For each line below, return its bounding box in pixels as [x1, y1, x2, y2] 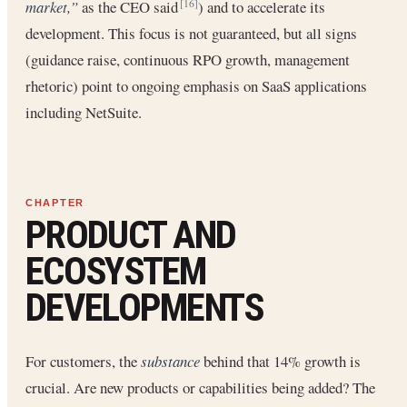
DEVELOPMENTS [25, 285, 263, 331]
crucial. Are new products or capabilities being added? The [25, 377, 375, 399]
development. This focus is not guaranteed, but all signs [25, 22, 357, 44]
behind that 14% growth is [200, 351, 361, 372]
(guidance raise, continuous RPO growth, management [25, 48, 350, 70]
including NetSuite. [25, 101, 142, 123]
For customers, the [25, 351, 141, 372]
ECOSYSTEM [25, 249, 206, 294]
